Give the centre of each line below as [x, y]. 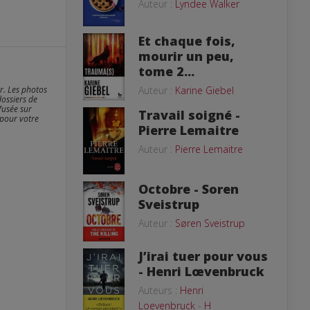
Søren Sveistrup [210, 223]
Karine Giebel [204, 91]
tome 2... [166, 72]
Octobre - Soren [189, 189]
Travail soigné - [189, 115]
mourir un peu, [186, 56]
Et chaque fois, [187, 41]
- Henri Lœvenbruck [201, 271]
